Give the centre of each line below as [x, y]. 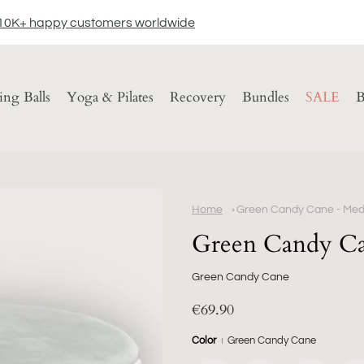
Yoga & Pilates [110, 97]
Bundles [266, 97]
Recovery [198, 97]
